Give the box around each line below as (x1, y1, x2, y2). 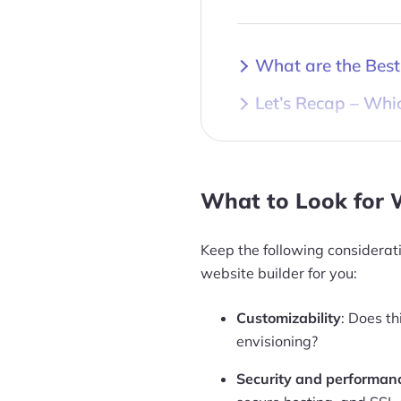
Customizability (236, 309, 341, 327)
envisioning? (236, 332, 318, 350)
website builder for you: (200, 264, 357, 282)
